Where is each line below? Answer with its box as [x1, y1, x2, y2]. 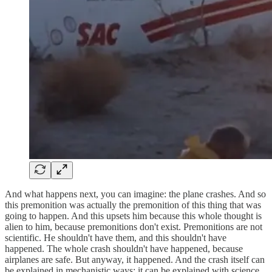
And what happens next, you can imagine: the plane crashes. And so [5, 189, 266, 200]
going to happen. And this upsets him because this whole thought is [5, 211, 262, 222]
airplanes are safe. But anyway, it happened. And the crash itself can [5, 254, 265, 265]
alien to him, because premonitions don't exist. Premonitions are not [5, 222, 262, 233]
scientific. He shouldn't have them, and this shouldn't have [5, 233, 226, 243]
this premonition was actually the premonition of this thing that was [5, 200, 261, 211]
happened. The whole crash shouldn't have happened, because [5, 243, 243, 254]
